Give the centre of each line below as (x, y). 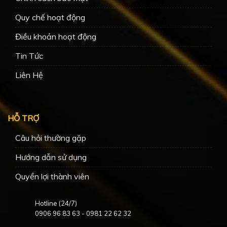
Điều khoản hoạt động (56, 37)
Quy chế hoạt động (50, 17)
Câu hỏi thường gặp (51, 138)
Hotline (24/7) (56, 203)
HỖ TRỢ (23, 118)
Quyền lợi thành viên (52, 177)
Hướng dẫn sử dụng (51, 157)
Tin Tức (29, 56)
